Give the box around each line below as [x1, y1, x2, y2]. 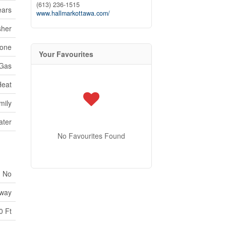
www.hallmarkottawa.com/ [36, 8, 110, 18]
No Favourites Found [58, 130, 125, 141]
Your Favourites [39, 48, 93, 59]
